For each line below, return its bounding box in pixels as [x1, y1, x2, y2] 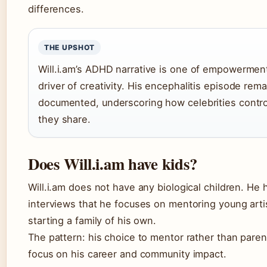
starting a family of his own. [28, 215, 157, 226]
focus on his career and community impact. [28, 248, 226, 260]
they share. [38, 113, 91, 125]
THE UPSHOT [44, 43, 95, 52]
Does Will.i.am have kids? [28, 152, 197, 175]
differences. [28, 3, 84, 15]
